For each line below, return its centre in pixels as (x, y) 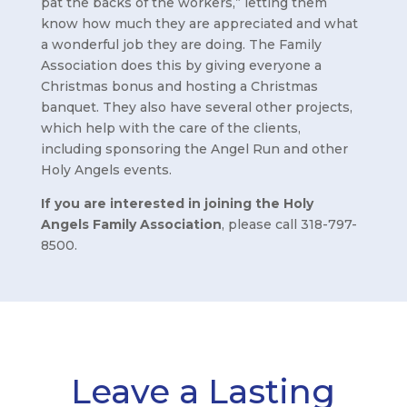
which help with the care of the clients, (170, 128)
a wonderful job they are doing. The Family (181, 44)
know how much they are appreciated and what (199, 23)
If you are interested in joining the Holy (177, 203)
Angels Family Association (131, 224)
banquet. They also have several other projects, (196, 107)
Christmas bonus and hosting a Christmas (179, 86)
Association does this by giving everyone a (181, 65)
